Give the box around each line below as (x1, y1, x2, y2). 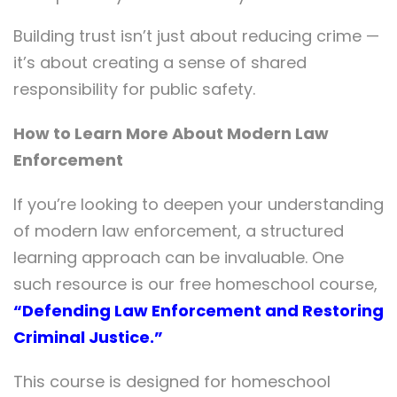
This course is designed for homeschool (13, 370, 331, 393)
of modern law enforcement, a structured (13, 220, 344, 242)
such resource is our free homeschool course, (13, 273, 378, 295)
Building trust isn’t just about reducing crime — (13, 25, 379, 47)
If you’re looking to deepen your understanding (13, 193, 384, 215)
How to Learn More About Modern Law (13, 122, 329, 144)
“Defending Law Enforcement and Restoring (13, 300, 384, 322)
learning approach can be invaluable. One (13, 246, 344, 269)
